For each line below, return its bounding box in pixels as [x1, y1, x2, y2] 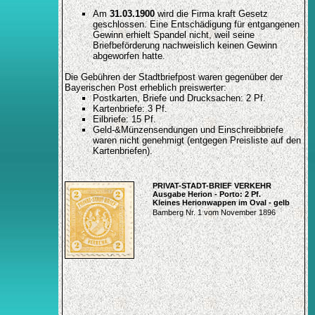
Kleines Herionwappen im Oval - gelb [152, 198, 290, 207]
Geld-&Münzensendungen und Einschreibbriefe [92, 124, 283, 136]
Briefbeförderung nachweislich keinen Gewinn [92, 40, 277, 51]
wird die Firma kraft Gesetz [154, 8, 268, 20]
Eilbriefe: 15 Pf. [92, 114, 156, 125]
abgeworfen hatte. [92, 51, 165, 62]
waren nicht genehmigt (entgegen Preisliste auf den [92, 135, 301, 146]
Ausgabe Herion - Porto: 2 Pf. [152, 190, 261, 199]
